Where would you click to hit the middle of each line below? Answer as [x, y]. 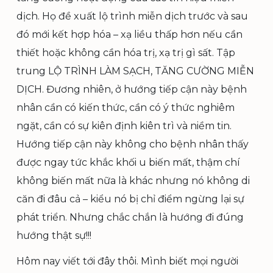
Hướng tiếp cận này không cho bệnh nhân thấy [133, 144]
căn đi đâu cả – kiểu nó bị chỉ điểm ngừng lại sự [130, 199]
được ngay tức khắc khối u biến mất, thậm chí [128, 162]
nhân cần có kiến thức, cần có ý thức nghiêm [126, 108]
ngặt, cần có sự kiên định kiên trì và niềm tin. [124, 126]
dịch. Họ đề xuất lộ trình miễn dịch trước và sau [132, 16]
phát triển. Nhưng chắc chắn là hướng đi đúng [130, 217]
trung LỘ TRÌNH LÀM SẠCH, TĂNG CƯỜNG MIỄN [135, 71]
